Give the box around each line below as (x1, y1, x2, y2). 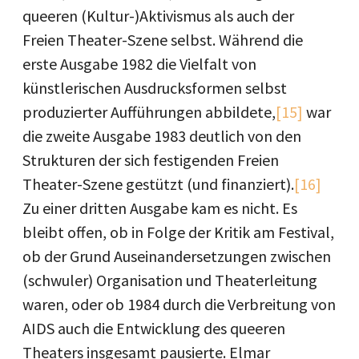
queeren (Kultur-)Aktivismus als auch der (22, 5, 294, 26)
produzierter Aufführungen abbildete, (22, 101, 276, 122)
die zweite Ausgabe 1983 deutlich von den (22, 125, 301, 146)
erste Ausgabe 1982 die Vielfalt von (22, 53, 256, 74)
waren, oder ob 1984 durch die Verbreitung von (22, 293, 336, 314)
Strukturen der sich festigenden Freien (22, 149, 279, 170)
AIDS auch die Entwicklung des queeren (22, 317, 285, 338)
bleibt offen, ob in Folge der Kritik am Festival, (22, 221, 334, 242)
